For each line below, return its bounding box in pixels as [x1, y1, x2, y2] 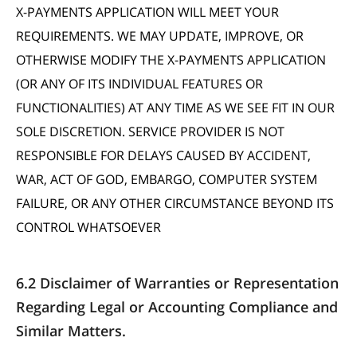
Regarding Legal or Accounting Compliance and [16, 297, 338, 316]
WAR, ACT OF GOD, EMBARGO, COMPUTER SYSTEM [16, 171, 317, 188]
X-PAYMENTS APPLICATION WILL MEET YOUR [16, 3, 279, 21]
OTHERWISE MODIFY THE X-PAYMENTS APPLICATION [16, 51, 326, 69]
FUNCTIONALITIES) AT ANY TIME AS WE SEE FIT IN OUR [16, 99, 335, 116]
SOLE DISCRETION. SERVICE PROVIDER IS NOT [16, 123, 284, 140]
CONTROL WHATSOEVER [16, 218, 161, 236]
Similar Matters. [16, 321, 126, 340]
